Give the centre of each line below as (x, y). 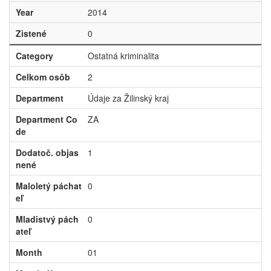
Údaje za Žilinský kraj (128, 98)
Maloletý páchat (48, 186)
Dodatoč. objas (47, 152)
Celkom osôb (43, 77)
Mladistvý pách (47, 219)
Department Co (46, 119)
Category (34, 56)
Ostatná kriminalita (123, 56)
